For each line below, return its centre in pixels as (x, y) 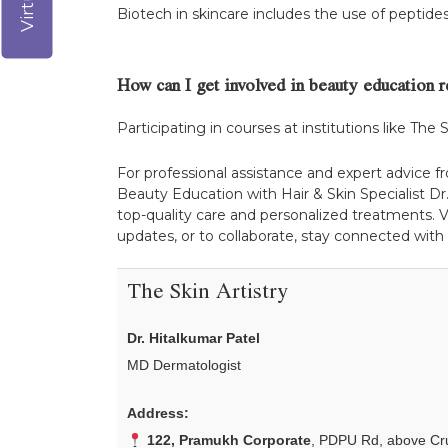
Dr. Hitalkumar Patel (193, 338)
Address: (158, 413)
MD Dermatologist (184, 365)
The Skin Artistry (207, 293)
